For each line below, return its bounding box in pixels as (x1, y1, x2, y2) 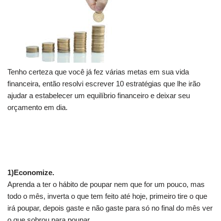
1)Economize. (7, 168, 54, 177)
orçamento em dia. (7, 103, 68, 111)
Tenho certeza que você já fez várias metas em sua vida (7, 67, 189, 76)
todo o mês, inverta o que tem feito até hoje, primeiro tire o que (7, 191, 207, 200)
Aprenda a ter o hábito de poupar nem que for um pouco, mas (7, 180, 205, 188)
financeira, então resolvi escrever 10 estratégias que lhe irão (7, 79, 200, 88)
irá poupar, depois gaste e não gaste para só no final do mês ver (7, 203, 213, 212)
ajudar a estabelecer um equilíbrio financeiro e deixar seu (7, 91, 190, 100)
